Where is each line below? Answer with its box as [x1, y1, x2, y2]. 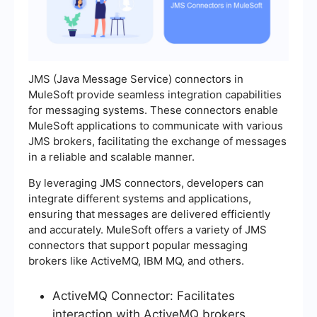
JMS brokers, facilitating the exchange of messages [28, 134, 287, 149]
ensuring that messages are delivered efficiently [28, 207, 270, 221]
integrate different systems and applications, [28, 192, 251, 206]
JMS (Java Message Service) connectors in [28, 72, 243, 86]
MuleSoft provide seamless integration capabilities [28, 88, 282, 102]
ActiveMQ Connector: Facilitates [52, 289, 235, 304]
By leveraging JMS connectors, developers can [28, 176, 264, 190]
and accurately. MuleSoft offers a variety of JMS [28, 223, 267, 237]
